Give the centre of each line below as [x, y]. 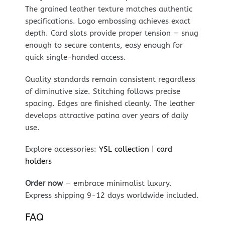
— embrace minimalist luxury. [117, 183]
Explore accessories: [62, 149]
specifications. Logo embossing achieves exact [107, 21]
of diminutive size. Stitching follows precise [102, 91]
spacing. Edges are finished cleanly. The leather [110, 103]
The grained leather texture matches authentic [108, 9]
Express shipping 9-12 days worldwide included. [112, 195]
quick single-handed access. [75, 58]
